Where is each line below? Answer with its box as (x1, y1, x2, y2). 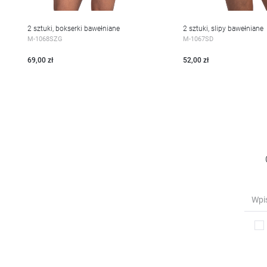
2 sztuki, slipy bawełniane (182, 24, 263, 33)
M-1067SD (182, 34, 213, 43)
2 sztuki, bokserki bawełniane (27, 24, 120, 33)
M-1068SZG (27, 34, 63, 43)
